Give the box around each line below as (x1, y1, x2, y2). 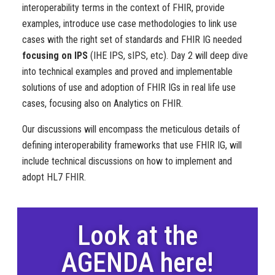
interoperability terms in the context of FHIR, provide (22, 1, 225, 14)
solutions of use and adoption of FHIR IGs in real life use (22, 81, 236, 93)
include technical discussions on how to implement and (22, 155, 232, 167)
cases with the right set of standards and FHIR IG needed (22, 33, 242, 45)
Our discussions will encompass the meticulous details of (22, 123, 240, 135)
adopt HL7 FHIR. (22, 171, 86, 183)
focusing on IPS (22, 49, 88, 61)
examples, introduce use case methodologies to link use (22, 17, 237, 29)
